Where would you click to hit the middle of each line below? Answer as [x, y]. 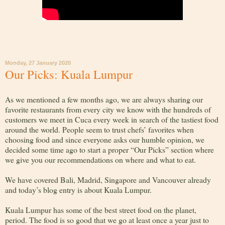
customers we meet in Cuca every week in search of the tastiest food [112, 119]
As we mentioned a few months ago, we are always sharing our [104, 99]
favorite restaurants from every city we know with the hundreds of [108, 109]
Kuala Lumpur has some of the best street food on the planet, [101, 209]
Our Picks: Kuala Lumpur [69, 74]
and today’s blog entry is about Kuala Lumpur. [78, 189]
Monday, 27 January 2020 [38, 63]
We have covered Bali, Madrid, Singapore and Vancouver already [108, 179]
